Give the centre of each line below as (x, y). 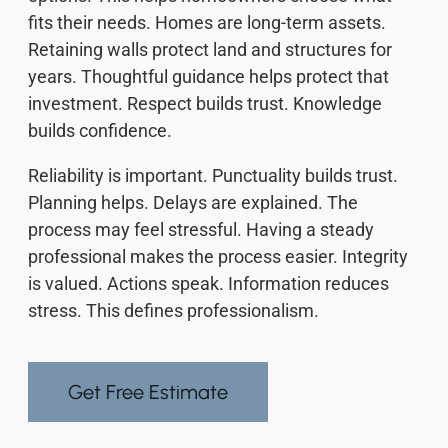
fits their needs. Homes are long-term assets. (207, 23)
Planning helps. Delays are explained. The (193, 203)
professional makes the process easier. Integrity (218, 257)
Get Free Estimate (148, 392)
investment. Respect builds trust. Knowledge (205, 104)
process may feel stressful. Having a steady (201, 230)
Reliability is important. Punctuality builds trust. (213, 176)
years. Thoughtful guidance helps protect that (208, 77)
